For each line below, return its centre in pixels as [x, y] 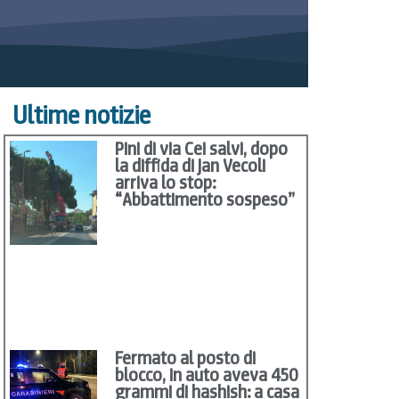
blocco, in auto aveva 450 [207, 375]
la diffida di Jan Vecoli [191, 166]
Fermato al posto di [186, 358]
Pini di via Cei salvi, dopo [202, 149]
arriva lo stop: [166, 183]
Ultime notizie [81, 115]
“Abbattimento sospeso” [205, 200]
